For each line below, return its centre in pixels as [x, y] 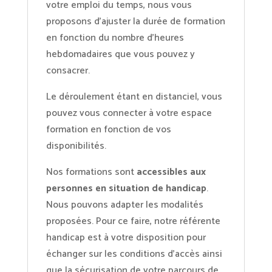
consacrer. [68, 71]
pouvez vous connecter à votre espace [129, 114]
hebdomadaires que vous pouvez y [120, 55]
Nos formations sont [91, 172]
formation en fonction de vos [108, 130]
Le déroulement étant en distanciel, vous [134, 97]
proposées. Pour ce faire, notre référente [133, 222]
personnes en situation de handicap [126, 189]
